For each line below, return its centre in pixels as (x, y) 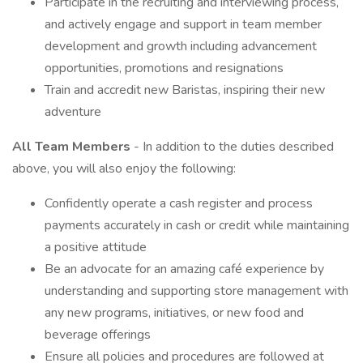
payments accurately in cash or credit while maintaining (197, 225)
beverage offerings (98, 335)
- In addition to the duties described (234, 147)
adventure (73, 112)
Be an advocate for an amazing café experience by (184, 269)
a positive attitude (96, 247)
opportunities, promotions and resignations (164, 68)
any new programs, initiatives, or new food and (174, 313)
